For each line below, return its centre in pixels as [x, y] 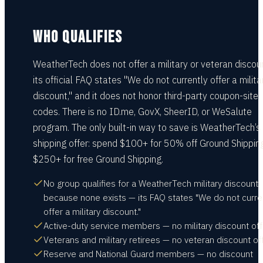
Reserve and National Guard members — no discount [148, 254]
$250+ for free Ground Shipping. [98, 159]
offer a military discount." [92, 212]
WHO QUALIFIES [78, 37]
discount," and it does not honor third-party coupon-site [146, 96]
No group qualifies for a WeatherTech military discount [151, 183]
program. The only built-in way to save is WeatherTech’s [147, 127]
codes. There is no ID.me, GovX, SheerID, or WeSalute [142, 112]
